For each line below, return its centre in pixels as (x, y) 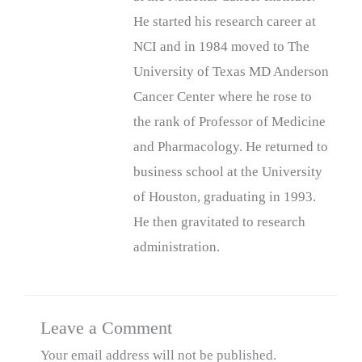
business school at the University (228, 172)
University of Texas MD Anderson (231, 72)
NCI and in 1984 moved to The (221, 47)
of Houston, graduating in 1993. (225, 197)
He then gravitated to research (219, 222)
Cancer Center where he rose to (223, 97)
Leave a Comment (106, 328)
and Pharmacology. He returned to (231, 147)
